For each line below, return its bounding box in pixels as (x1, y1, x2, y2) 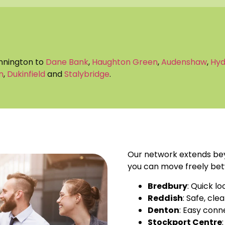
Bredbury (148, 180, 187, 192)
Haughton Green (92, 56, 158, 68)
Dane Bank (46, 56, 88, 68)
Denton (148, 204, 179, 216)
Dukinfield (7, 68, 45, 80)
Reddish (148, 192, 183, 204)
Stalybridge (64, 68, 109, 80)
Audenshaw (161, 56, 207, 68)
